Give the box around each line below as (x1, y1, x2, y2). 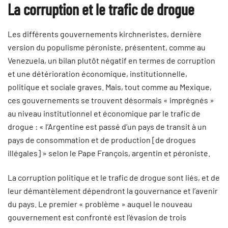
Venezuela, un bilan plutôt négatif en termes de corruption (8, 55, 215, 65)
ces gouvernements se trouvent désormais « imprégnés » (8, 95, 214, 105)
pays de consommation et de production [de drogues (8, 135, 196, 145)
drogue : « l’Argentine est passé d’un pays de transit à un (8, 122, 207, 131)
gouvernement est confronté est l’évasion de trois (8, 212, 186, 222)
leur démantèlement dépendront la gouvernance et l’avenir (8, 186, 218, 195)
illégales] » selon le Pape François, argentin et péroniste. (8, 148, 210, 158)
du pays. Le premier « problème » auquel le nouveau (8, 199, 192, 209)
